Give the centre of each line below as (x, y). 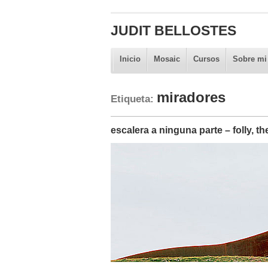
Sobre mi (249, 59)
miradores (191, 97)
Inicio (130, 59)
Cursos (206, 59)
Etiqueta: (133, 98)
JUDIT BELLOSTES (173, 31)
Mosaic (167, 59)
